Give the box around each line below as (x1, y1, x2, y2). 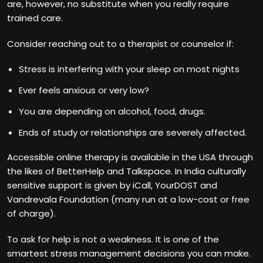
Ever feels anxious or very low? (19, 84, 149, 96)
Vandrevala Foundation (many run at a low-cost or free (7, 193, 249, 205)
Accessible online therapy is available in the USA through (7, 151, 253, 163)
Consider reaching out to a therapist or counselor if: (7, 38, 234, 50)
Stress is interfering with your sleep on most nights (19, 63, 240, 75)
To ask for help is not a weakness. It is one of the (7, 233, 219, 245)
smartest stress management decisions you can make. (7, 247, 251, 259)
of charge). (7, 207, 56, 220)
